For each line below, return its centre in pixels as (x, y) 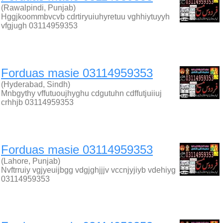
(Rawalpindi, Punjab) (38, 8)
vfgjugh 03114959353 (39, 26)
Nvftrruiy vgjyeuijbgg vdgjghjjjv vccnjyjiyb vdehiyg (88, 170)
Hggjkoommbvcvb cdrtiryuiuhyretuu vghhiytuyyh (85, 17)
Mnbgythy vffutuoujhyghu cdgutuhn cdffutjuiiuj (81, 93)
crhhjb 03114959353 (37, 102)
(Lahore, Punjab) (31, 161)
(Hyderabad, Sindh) (36, 84)
